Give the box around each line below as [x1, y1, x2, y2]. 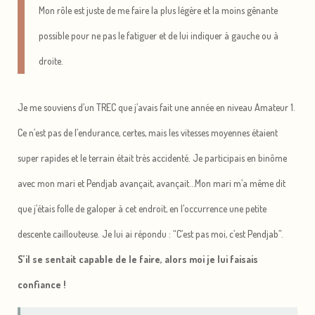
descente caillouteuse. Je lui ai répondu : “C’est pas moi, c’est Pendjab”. [18, 227, 283, 240]
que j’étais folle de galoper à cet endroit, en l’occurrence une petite [18, 202, 266, 214]
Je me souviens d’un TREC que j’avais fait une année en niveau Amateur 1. [18, 101, 295, 113]
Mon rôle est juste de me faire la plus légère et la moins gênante [39, 4, 278, 16]
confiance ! [18, 278, 66, 290]
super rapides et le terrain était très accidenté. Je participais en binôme [18, 151, 287, 164]
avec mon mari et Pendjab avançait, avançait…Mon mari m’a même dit [18, 176, 285, 189]
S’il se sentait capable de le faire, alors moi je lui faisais [18, 252, 258, 265]
